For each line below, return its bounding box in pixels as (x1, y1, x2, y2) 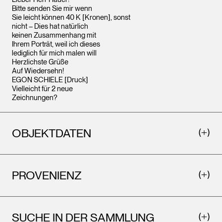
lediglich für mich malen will (12, 49, 97, 57)
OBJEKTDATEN (12, 126, 91, 140)
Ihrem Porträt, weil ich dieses (12, 40, 100, 49)
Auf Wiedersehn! (12, 66, 64, 75)
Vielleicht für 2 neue (12, 84, 73, 93)
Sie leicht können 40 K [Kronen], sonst (12, 13, 130, 22)
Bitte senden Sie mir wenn (12, 4, 92, 13)
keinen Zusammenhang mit (12, 31, 96, 40)
